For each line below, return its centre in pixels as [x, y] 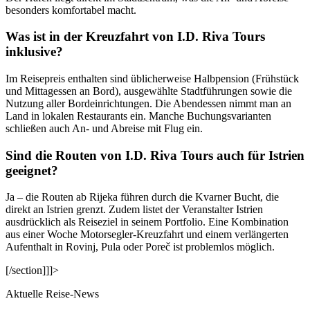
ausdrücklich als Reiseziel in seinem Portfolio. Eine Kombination [147, 222]
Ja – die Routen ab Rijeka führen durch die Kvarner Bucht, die [142, 197]
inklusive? [34, 52]
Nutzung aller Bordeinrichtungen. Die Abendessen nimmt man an [148, 103]
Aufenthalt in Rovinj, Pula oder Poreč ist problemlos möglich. [140, 247]
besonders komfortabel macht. [71, 10]
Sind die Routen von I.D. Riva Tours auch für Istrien [155, 155]
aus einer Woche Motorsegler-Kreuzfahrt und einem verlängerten [147, 235]
